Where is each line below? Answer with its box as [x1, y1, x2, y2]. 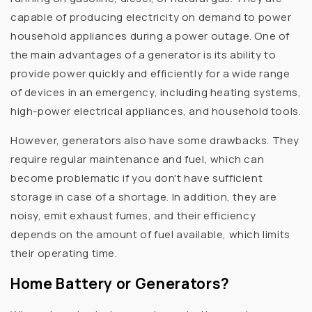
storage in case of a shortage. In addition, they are [10, 189, 277, 204]
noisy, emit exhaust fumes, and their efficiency [10, 208, 256, 223]
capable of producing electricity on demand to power [10, 9, 292, 24]
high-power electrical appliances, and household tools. [10, 103, 302, 118]
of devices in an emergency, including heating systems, [10, 84, 302, 100]
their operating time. [10, 245, 118, 260]
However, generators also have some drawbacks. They [10, 132, 300, 148]
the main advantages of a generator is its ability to [10, 47, 276, 62]
